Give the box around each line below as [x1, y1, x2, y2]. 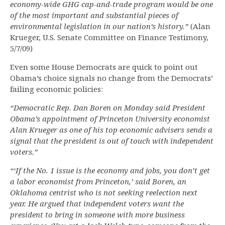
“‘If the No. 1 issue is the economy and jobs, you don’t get [10, 165, 210, 176]
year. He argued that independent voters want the [10, 198, 184, 209]
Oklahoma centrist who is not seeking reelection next [10, 187, 197, 198]
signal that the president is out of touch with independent [10, 136, 213, 146]
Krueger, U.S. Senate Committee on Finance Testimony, [10, 32, 208, 43]
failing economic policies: [10, 84, 103, 94]
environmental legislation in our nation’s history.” [10, 21, 188, 32]
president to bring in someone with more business [10, 209, 185, 220]
